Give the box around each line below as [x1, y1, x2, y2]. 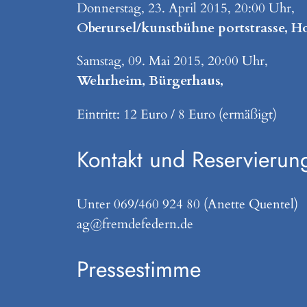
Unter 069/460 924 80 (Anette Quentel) [77, 195, 298, 213]
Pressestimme [77, 253, 201, 285]
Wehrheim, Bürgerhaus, [77, 72, 223, 90]
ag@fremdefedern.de [77, 214, 193, 233]
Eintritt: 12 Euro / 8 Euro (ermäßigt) [77, 105, 277, 123]
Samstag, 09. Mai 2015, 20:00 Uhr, [77, 52, 268, 71]
